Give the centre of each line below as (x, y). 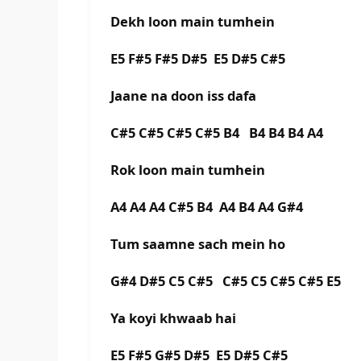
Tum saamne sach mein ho (199, 244)
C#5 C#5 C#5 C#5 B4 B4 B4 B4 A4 (222, 133)
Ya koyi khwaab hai (175, 318)
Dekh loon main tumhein (194, 22)
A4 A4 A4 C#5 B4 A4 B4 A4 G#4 (210, 207)
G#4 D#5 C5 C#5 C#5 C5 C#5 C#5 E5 (230, 281)
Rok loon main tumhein (189, 170)
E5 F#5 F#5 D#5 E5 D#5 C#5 (199, 59)
